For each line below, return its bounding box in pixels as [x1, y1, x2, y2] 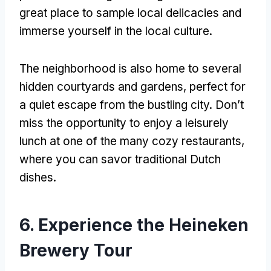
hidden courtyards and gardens [19, 79, 183, 94]
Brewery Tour [19, 240, 132, 261]
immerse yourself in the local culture [19, 24, 209, 38]
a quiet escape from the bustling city [19, 97, 209, 112]
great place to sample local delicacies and [19, 5, 241, 20]
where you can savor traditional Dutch [19, 152, 221, 166]
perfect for [189, 79, 246, 94]
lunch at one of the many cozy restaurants [19, 134, 241, 148]
